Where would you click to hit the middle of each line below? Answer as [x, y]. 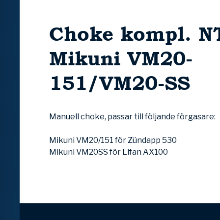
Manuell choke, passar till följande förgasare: [132, 117]
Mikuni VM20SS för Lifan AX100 [109, 152]
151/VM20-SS [120, 83]
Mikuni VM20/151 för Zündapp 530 [113, 140]
